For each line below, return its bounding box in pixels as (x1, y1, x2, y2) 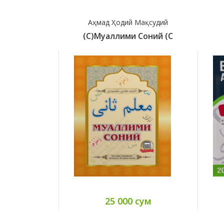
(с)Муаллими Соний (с (83, 30, 173, 41)
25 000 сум (104, 194, 151, 207)
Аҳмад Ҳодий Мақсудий (88, 17, 168, 27)
